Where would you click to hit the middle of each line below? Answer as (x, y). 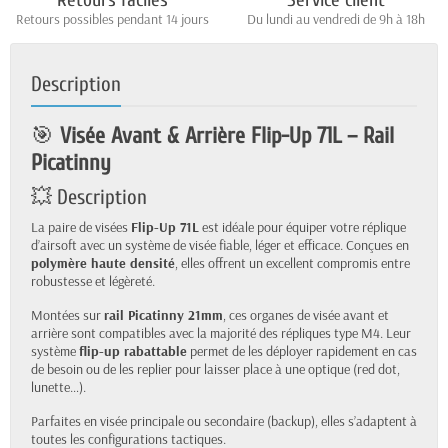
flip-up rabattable (133, 351)
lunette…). (58, 387)
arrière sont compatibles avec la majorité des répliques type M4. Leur (221, 333)
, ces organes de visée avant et (306, 315)
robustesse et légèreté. (93, 281)
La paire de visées (81, 227)
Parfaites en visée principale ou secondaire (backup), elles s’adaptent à (224, 421)
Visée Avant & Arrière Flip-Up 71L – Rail (227, 136)
